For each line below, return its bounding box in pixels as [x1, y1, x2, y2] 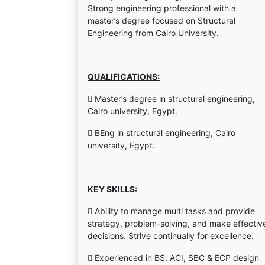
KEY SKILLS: [88, 184, 137, 194]
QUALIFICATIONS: [88, 72, 160, 82]
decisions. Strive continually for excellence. [88, 231, 254, 241]
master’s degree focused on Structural [88, 15, 235, 25]
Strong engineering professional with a [88, 3, 236, 13]
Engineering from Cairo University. [88, 28, 219, 38]
